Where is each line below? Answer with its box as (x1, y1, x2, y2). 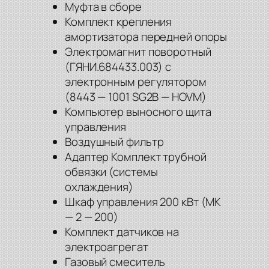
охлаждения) (65, 179, 133, 195)
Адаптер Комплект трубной (65, 149, 207, 165)
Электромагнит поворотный (65, 44, 211, 60)
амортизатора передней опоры (65, 29, 228, 45)
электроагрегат (65, 239, 148, 255)
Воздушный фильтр (65, 134, 164, 150)
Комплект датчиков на (65, 224, 179, 240)
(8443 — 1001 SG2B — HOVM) (65, 89, 207, 105)
